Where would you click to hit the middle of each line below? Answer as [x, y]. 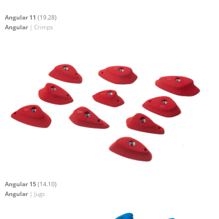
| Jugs [36, 194]
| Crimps [41, 27]
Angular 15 [21, 184]
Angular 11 [21, 18]
